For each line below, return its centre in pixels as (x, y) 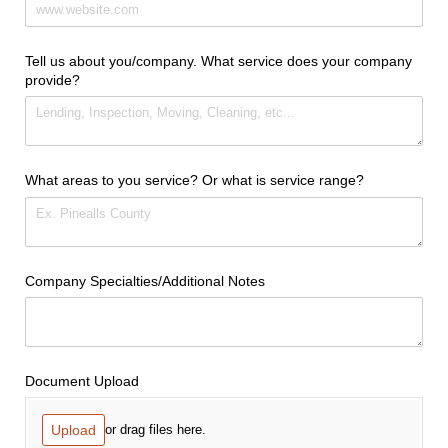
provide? (52, 80)
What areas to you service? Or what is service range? (194, 180)
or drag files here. (155, 429)
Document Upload (82, 380)
